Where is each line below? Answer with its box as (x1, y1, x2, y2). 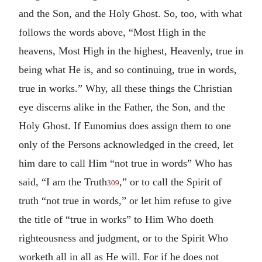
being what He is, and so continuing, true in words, (19, 63, 237, 75)
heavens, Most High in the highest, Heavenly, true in (19, 44, 243, 57)
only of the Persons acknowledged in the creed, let (19, 138, 233, 150)
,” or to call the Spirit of (119, 175, 222, 188)
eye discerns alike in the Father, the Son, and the (19, 101, 225, 113)
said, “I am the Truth (19, 175, 107, 188)
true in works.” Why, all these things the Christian (19, 82, 232, 94)
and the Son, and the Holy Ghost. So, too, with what (19, 7, 242, 19)
